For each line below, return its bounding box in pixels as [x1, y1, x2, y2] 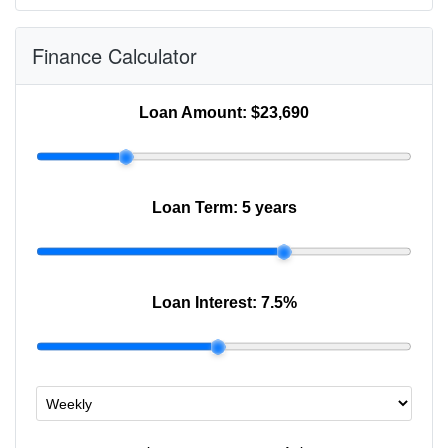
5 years [241, 199, 297, 217]
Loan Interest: [151, 294, 261, 312]
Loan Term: [151, 199, 242, 217]
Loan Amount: [139, 104, 251, 122]
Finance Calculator [32, 41, 197, 71]
